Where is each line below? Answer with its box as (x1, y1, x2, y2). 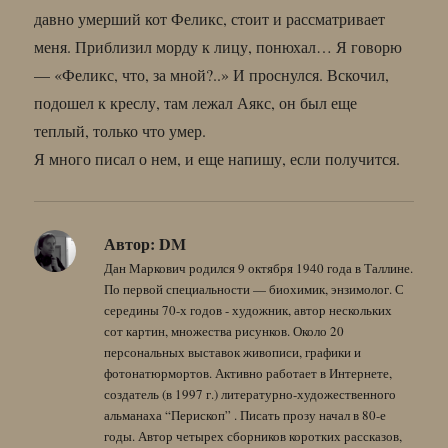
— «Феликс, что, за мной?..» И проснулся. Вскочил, (34, 63, 390, 85)
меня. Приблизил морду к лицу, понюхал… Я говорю (34, 35, 403, 57)
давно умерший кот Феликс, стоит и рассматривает (34, 7, 386, 29)
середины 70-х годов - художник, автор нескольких (104, 300, 393, 319)
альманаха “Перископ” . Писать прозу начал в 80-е (104, 405, 387, 424)
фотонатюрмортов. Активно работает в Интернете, (104, 363, 393, 382)
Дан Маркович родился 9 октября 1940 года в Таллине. (104, 258, 414, 277)
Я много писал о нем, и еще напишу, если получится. (34, 147, 401, 169)
